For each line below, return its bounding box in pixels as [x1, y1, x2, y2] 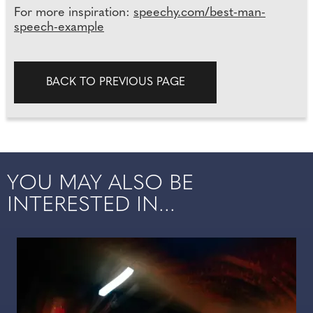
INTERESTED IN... [7, 194, 175, 217]
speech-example [14, 20, 104, 34]
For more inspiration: [14, 6, 133, 20]
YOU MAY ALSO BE [7, 173, 194, 195]
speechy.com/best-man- [133, 6, 265, 20]
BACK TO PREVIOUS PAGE [45, 76, 185, 88]
